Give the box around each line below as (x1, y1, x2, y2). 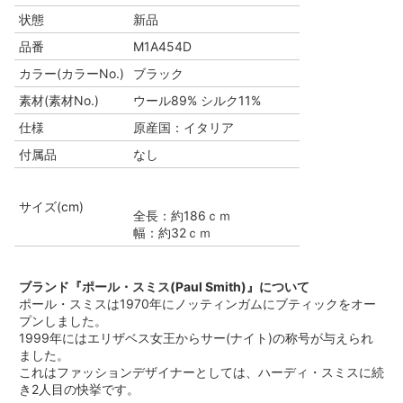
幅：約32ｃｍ (133, 224, 211, 240)
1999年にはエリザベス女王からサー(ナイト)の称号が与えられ (19, 329, 373, 345)
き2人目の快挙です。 (19, 381, 139, 397)
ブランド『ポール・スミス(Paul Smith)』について (19, 278, 309, 294)
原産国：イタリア (133, 119, 234, 135)
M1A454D (133, 38, 192, 54)
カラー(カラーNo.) (19, 65, 124, 81)
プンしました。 (19, 312, 107, 328)
